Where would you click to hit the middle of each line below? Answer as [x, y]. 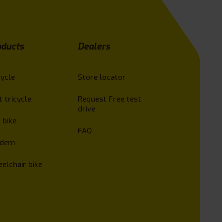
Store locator [102, 77]
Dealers [94, 46]
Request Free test [110, 99]
